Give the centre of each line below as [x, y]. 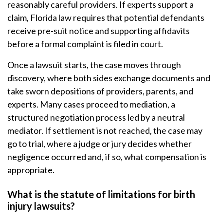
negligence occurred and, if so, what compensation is [107, 157]
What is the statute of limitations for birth [101, 194]
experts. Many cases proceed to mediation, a [91, 104]
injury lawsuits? [41, 206]
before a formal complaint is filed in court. [85, 44]
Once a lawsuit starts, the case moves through [94, 65]
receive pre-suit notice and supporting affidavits [99, 31]
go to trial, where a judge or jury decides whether [100, 144]
